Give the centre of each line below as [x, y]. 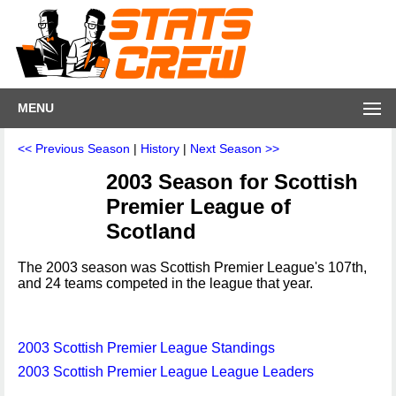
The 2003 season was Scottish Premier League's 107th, [192, 267]
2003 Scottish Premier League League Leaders [166, 372]
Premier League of [198, 206]
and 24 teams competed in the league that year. [165, 283]
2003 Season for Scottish [232, 182]
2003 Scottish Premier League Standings [146, 348]
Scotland [151, 231]
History [160, 148]
